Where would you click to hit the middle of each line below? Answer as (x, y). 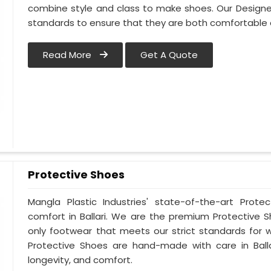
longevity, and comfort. (80, 260)
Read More (69, 55)
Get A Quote (169, 55)
